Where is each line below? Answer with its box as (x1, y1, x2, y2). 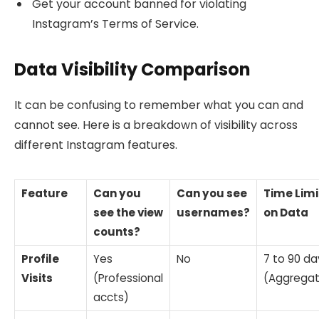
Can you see (177, 185, 247, 201)
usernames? (177, 204, 250, 220)
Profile (21, 251, 59, 266)
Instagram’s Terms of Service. (32, 16, 199, 32)
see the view (93, 204, 163, 220)
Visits (21, 270, 53, 286)
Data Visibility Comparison (14, 58, 251, 82)
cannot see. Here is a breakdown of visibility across (14, 117, 298, 134)
